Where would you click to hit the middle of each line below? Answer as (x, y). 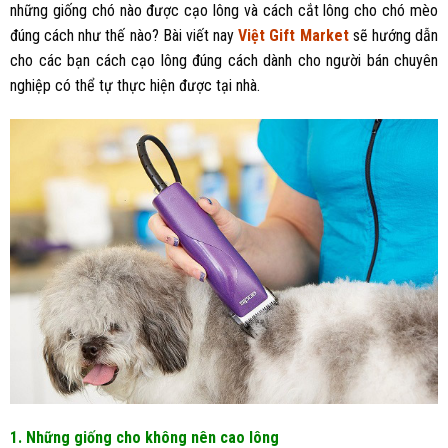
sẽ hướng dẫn (393, 36)
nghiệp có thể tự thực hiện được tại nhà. (135, 86)
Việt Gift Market (293, 36)
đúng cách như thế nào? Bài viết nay (124, 36)
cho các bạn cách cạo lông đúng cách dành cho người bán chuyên (224, 61)
